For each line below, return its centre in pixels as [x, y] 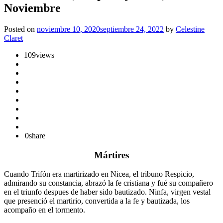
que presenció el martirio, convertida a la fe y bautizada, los [97, 201]
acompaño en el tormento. [45, 210]
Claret [13, 38]
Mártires [111, 155]
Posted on [20, 29]
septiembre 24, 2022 [132, 29]
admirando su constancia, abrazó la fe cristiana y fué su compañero [109, 183]
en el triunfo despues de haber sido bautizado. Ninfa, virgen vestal [107, 192]
